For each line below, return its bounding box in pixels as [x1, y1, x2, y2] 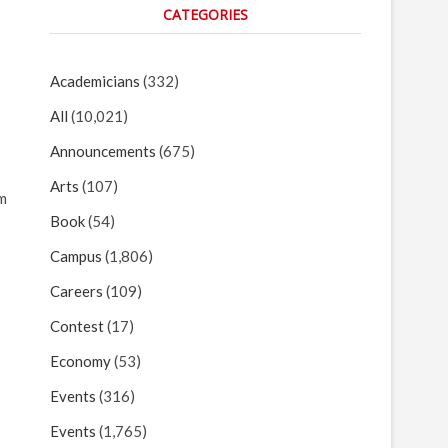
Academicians [50, 72, 140, 90]
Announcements [50, 142, 156, 160]
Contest [50, 317, 104, 335]
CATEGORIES [163, 5, 248, 24]
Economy [50, 352, 111, 370]
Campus [50, 247, 102, 265]
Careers [50, 282, 103, 300]
